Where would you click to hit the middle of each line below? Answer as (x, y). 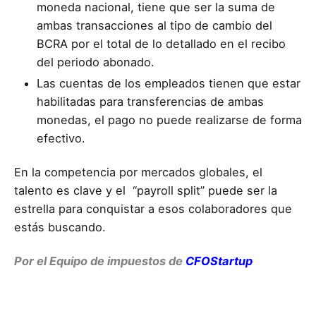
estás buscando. (60, 227)
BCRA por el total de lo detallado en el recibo (161, 44)
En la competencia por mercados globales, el (138, 172)
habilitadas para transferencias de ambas (150, 102)
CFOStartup (219, 261)
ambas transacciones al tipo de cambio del (154, 26)
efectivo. (61, 139)
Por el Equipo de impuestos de (100, 261)
